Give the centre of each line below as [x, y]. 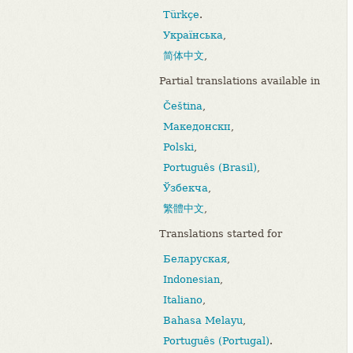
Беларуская [195, 259]
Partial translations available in [240, 81]
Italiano [183, 300]
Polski [178, 147]
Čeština [183, 106]
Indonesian [191, 280]
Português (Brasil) [210, 168]
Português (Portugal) [216, 341]
